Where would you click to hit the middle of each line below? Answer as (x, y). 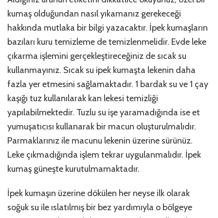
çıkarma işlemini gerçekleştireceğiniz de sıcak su (97, 56)
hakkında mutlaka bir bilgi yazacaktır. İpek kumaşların (108, 28)
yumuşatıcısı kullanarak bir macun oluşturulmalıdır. (102, 127)
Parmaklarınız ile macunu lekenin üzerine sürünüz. (100, 141)
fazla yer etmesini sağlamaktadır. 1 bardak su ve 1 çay (108, 84)
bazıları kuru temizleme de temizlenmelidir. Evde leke (107, 42)
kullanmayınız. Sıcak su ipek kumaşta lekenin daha (101, 70)
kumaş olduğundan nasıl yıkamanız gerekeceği (94, 14)
